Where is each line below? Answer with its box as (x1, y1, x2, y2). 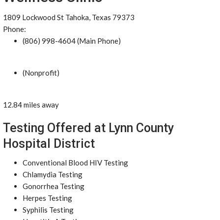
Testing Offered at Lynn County (3, 121, 174, 135)
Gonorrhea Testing (23, 182, 84, 191)
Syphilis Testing (23, 205, 74, 214)
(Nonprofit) (23, 68, 59, 77)
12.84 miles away (3, 100, 59, 109)
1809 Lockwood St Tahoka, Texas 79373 (3, 13, 135, 22)
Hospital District (3, 137, 95, 151)
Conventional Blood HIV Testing (23, 158, 128, 167)
